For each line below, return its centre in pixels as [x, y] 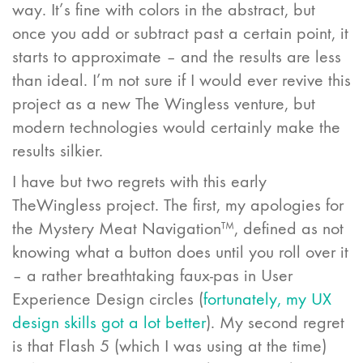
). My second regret [275, 322]
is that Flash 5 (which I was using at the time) [169, 346]
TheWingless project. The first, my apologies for [178, 205]
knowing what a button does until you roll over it [180, 252]
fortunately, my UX [267, 299]
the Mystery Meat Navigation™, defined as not [178, 228]
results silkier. [58, 150]
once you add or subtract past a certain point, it [180, 33]
